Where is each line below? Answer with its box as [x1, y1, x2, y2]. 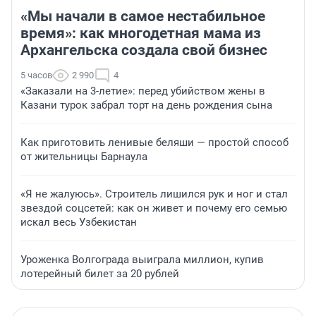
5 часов [20, 69, 52, 80]
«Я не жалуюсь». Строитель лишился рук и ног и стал [20, 187, 288, 200]
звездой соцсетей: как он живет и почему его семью [20, 201, 287, 214]
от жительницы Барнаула [20, 150, 147, 163]
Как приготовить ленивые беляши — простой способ [20, 135, 288, 149]
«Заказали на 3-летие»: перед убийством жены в [20, 84, 265, 97]
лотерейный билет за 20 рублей [20, 267, 179, 280]
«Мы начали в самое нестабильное [20, 7, 265, 25]
